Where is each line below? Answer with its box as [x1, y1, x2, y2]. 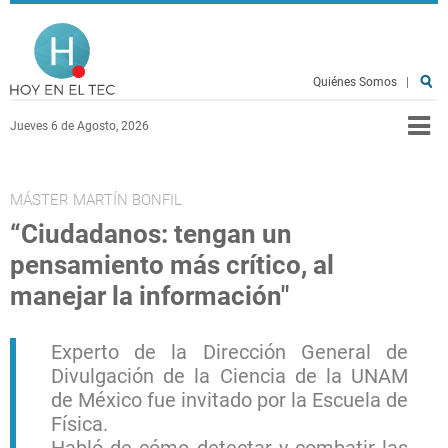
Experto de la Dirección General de [51, 340, 408, 364]
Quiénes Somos [313, 75, 397, 89]
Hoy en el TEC [115, 13, 311, 51]
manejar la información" [10, 281, 289, 311]
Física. [51, 412, 113, 436]
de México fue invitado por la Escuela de [51, 388, 408, 412]
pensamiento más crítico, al [10, 250, 334, 280]
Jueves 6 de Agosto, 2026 [10, 119, 149, 133]
